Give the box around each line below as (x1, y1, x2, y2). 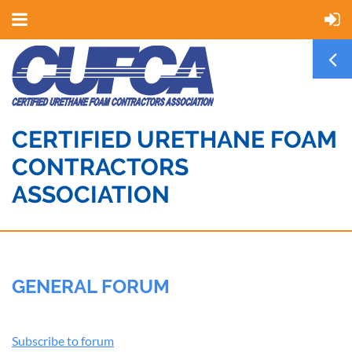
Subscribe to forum (12, 333, 114, 349)
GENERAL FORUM (12, 275, 170, 298)
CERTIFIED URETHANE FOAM (12, 126, 337, 153)
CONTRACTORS (12, 153, 189, 181)
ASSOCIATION (12, 181, 170, 208)
